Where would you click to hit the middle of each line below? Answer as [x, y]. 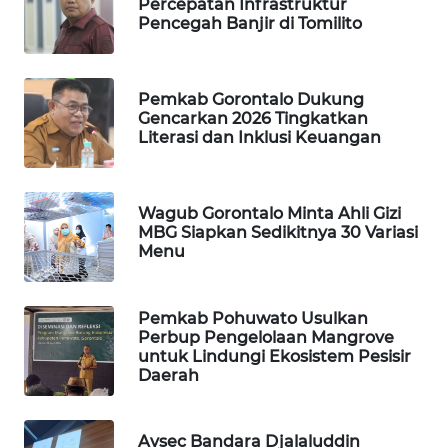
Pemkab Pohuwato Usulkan [253, 318]
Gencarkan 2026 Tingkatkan [253, 119]
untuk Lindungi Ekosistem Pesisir [274, 356]
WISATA [67, 79]
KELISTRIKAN [80, 371]
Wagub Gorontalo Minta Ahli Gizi [269, 214]
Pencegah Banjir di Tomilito [250, 24]
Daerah [168, 375]
